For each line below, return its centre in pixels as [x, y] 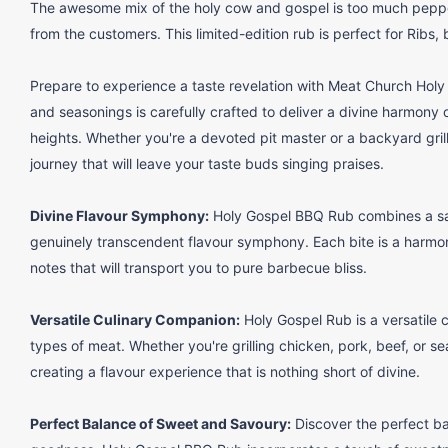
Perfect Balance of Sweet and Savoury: [160, 424]
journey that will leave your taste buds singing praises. [207, 164]
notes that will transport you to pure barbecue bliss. [198, 268]
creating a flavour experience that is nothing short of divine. [225, 372]
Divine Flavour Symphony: [119, 216]
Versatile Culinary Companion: [135, 320]
